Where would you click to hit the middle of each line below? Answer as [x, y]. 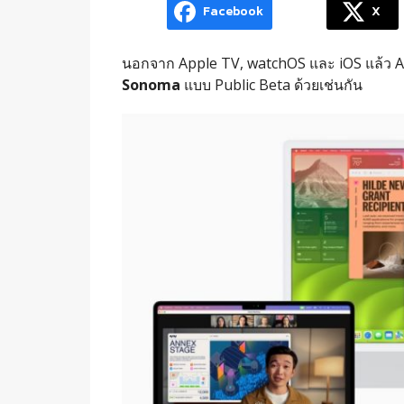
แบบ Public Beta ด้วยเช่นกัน [271, 84]
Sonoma [151, 84]
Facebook [233, 12]
